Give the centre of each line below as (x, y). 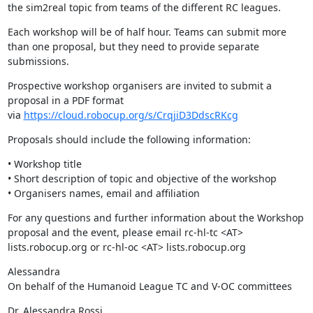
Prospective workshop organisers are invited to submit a (139, 86)
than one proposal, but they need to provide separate (133, 46)
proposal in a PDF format (65, 100)
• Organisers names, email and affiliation (103, 193)
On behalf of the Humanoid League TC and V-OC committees (150, 286)
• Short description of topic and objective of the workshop (142, 179)
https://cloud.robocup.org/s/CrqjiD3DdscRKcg (131, 115)
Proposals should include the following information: (129, 139)
